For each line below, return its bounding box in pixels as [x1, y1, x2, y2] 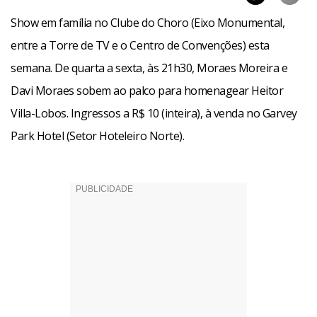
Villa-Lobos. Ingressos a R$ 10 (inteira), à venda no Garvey [11, 105, 297, 121]
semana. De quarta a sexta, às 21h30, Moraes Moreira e [11, 60, 288, 76]
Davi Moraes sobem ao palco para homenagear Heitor [11, 83, 284, 98]
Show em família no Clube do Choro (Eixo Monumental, [11, 15, 285, 30]
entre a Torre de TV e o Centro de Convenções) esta [11, 38, 270, 53]
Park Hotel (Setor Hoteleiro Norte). [11, 128, 185, 144]
